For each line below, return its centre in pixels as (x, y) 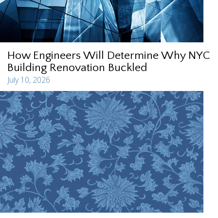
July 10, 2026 (29, 80)
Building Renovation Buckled (77, 67)
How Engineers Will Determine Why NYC (109, 55)
